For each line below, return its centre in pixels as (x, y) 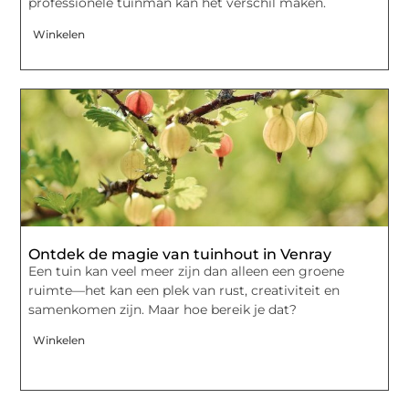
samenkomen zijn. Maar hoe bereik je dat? (163, 309)
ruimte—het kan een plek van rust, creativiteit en (184, 290)
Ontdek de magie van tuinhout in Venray (180, 254)
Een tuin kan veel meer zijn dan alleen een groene (187, 271)
